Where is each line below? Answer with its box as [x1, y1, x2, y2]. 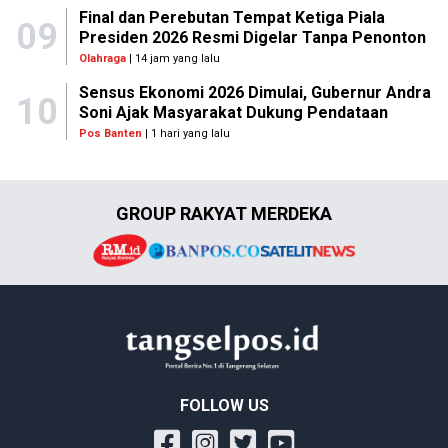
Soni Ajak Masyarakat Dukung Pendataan [78, 103, 388, 123]
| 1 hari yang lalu [141, 127, 230, 141]
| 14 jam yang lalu [125, 52, 220, 66]
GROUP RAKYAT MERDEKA [116, 203, 332, 225]
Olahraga [78, 52, 126, 66]
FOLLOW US [179, 396, 269, 416]
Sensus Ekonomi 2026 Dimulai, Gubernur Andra [78, 83, 431, 103]
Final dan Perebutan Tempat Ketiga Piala [78, 8, 385, 28]
